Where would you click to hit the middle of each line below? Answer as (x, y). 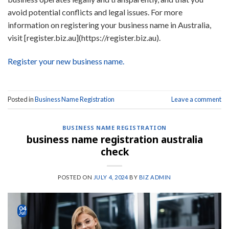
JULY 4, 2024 (111, 177)
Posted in (21, 99)
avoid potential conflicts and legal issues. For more (95, 12)
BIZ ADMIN (155, 177)
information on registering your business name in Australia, (109, 25)
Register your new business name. (66, 61)
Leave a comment (196, 99)
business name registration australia (114, 139)
